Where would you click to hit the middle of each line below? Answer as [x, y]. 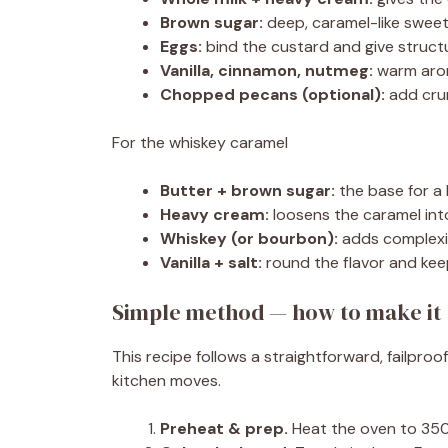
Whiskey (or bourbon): [249, 238]
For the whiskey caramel [200, 142]
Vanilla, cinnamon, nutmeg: [266, 70]
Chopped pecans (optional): [272, 94]
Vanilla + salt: [211, 262]
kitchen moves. [166, 380]
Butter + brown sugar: [247, 190]
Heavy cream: [214, 214]
